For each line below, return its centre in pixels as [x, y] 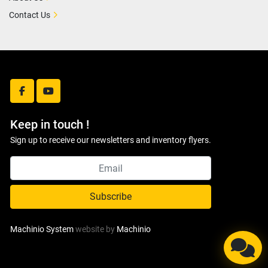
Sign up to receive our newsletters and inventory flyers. [111, 140]
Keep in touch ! [50, 125]
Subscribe [111, 197]
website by [95, 229]
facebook [41, 97]
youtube [65, 97]
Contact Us [30, 15]
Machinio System [42, 229]
